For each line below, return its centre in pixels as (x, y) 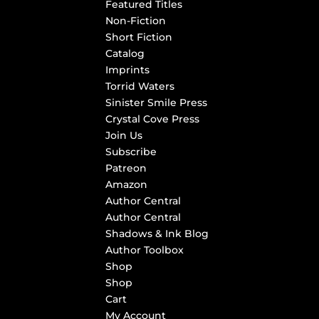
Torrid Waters (140, 86)
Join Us (124, 135)
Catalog (125, 53)
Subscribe (131, 152)
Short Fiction (139, 37)
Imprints (128, 70)
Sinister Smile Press (157, 103)
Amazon (127, 184)
